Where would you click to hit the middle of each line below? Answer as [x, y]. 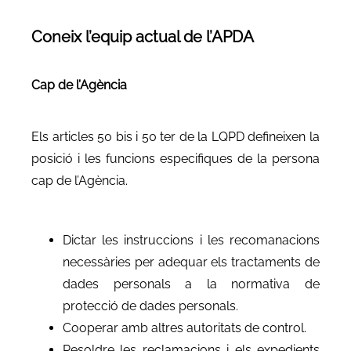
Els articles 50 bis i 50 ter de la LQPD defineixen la [175, 136]
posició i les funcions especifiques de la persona [175, 158]
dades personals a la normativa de [191, 284]
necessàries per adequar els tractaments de [191, 262]
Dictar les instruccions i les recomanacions [191, 240]
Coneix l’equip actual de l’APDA [143, 36]
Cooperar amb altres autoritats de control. [185, 327]
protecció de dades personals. [150, 306]
